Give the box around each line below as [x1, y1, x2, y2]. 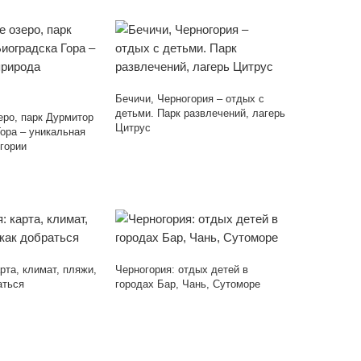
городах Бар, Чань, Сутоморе [115, 278, 261, 291]
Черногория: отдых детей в [115, 263, 249, 276]
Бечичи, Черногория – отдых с [115, 93, 265, 106]
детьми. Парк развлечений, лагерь [115, 107, 286, 120]
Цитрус [115, 122, 151, 135]
